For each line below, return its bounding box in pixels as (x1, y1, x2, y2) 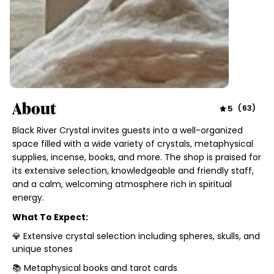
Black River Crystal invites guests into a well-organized (12, 124, 243, 137)
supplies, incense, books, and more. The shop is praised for (12, 151, 261, 164)
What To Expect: (12, 211, 88, 224)
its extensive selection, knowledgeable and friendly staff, (12, 165, 254, 177)
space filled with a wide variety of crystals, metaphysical (12, 138, 253, 150)
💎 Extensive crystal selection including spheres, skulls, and (12, 230, 260, 243)
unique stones (12, 243, 73, 256)
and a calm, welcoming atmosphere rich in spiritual (12, 178, 232, 191)
